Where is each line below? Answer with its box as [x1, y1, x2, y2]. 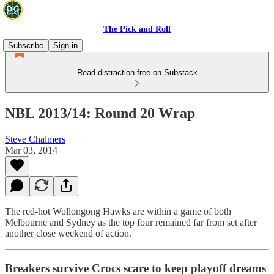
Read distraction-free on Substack [76, 68, 198, 77]
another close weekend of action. [5, 228, 131, 239]
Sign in [53, 41, 78, 50]
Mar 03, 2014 [5, 144, 57, 155]
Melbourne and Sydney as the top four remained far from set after [5, 217, 257, 228]
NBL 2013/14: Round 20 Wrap [5, 105, 195, 121]
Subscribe [8, 41, 43, 50]
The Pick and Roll [103, 24, 171, 34]
